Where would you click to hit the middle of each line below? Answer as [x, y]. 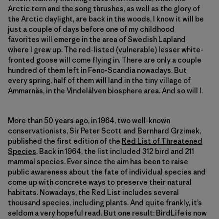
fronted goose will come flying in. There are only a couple [105, 60]
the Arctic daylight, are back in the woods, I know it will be [106, 19]
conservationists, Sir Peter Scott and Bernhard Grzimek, [104, 131]
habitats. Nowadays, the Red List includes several [93, 193]
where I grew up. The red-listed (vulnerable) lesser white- [106, 50]
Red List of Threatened [162, 141]
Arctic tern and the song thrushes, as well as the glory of [104, 9]
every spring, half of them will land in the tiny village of [99, 81]
